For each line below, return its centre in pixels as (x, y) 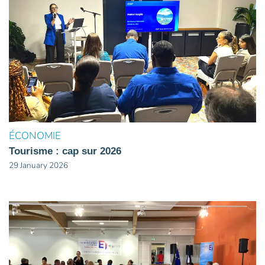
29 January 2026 (38, 165)
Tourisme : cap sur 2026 (65, 151)
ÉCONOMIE (35, 135)
